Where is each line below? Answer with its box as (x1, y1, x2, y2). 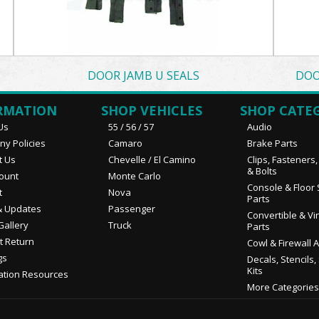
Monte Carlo (108, 169, 161, 182)
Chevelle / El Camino (108, 153, 196, 166)
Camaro (108, 137, 142, 150)
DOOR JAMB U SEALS (87, 68, 199, 83)
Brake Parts (246, 137, 298, 150)
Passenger (108, 202, 155, 215)
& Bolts (246, 164, 277, 177)
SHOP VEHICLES (100, 102, 202, 119)
